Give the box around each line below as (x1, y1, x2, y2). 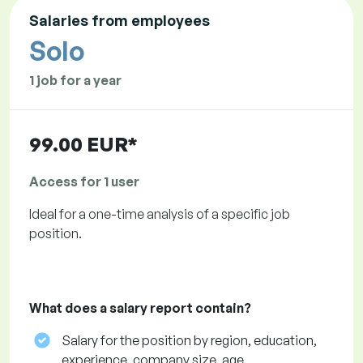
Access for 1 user (29, 173, 139, 190)
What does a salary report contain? (29, 300, 251, 317)
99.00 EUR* (29, 132, 138, 157)
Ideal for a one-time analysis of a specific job (29, 206, 290, 223)
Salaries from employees (29, 11, 210, 30)
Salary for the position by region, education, (62, 332, 317, 349)
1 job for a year (29, 72, 122, 89)
